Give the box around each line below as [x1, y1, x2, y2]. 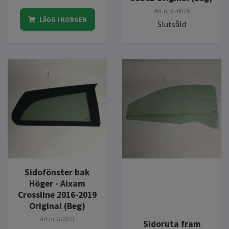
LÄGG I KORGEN [39, 15, 87, 24]
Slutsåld [157, 18, 186, 29]
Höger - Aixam [29, 177, 85, 189]
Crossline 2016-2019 [18, 189, 97, 200]
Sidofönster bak [25, 166, 90, 178]
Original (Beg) [29, 200, 85, 212]
